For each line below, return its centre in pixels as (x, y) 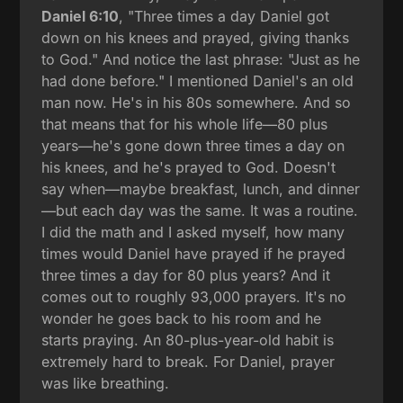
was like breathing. (106, 383)
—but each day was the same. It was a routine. (200, 210)
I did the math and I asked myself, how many (193, 232)
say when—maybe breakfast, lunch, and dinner (201, 188)
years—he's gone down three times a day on (193, 145)
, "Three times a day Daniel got (224, 16)
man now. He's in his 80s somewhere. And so (197, 102)
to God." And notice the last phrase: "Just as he (201, 59)
